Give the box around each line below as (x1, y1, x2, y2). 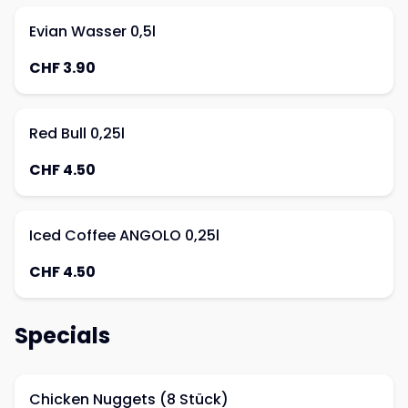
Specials (15, 321, 110, 351)
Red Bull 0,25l (29, 123, 125, 144)
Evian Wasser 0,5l (29, 21, 156, 42)
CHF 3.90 (29, 57, 96, 78)
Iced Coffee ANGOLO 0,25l (29, 225, 219, 246)
